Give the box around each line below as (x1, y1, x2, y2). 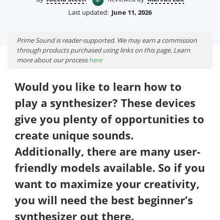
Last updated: (68, 8, 109, 17)
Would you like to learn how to (15, 79, 25, 94)
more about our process (17, 55, 89, 65)
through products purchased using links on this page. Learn (17, 46, 190, 55)
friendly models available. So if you (15, 160, 205, 175)
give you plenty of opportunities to (15, 111, 204, 127)
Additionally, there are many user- (15, 144, 200, 159)
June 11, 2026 (111, 8, 152, 17)
